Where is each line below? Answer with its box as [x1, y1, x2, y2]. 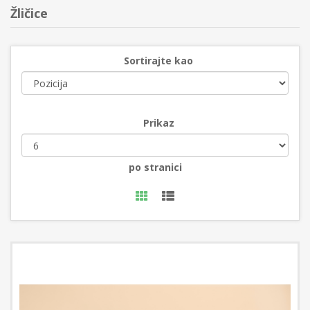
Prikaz [143, 116, 174, 129]
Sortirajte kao [124, 54, 193, 67]
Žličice [10, 5, 48, 21]
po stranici [128, 161, 182, 174]
